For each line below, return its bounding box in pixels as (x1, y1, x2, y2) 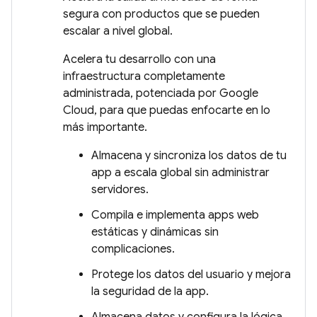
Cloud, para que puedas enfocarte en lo (63, 103, 270, 117)
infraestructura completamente (63, 69, 225, 83)
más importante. (63, 120, 147, 134)
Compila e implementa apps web (91, 208, 259, 222)
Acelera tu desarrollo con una (63, 52, 216, 67)
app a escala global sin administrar (91, 166, 270, 180)
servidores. (91, 183, 149, 197)
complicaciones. (91, 242, 175, 256)
